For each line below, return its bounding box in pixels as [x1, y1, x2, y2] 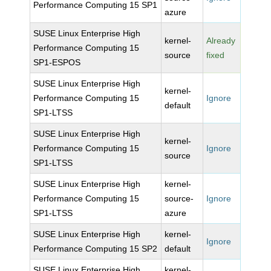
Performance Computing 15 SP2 [33, 244, 158, 253]
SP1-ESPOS [33, 57, 81, 67]
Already [206, 36, 236, 45]
